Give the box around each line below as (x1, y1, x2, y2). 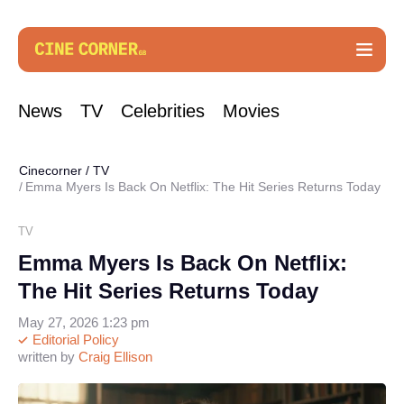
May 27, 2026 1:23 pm (18, 315, 150, 330)
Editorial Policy (29, 332, 119, 347)
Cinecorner (19, 163, 82, 178)
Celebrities (121, 101, 205, 121)
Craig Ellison (78, 349, 152, 364)
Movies (223, 101, 280, 121)
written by (18, 349, 78, 364)
